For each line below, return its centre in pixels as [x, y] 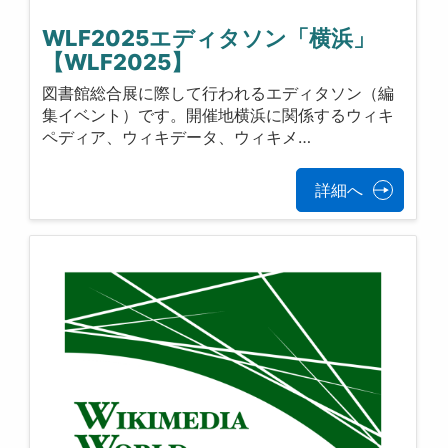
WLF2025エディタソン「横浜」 [209, 38]
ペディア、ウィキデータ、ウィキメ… [177, 136]
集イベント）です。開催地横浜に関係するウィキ [218, 114]
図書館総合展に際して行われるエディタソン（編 [218, 92]
